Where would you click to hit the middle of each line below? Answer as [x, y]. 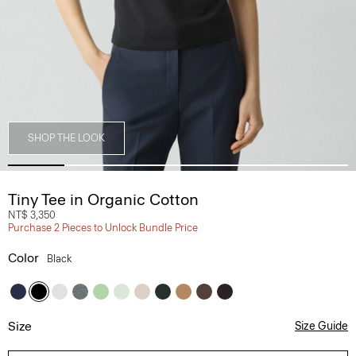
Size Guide [321, 326]
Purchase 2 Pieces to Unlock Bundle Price [103, 228]
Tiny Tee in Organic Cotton [103, 199]
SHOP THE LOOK [66, 138]
